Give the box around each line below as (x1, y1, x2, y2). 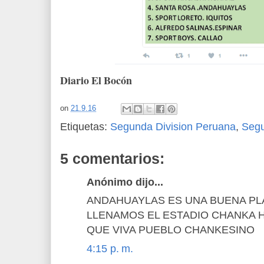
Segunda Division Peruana (110, 120, 236, 133)
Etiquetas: (60, 120, 110, 133)
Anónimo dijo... (87, 176, 163, 188)
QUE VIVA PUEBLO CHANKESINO (87, 224, 255, 236)
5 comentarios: (60, 150, 164, 167)
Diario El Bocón (60, 72, 132, 88)
